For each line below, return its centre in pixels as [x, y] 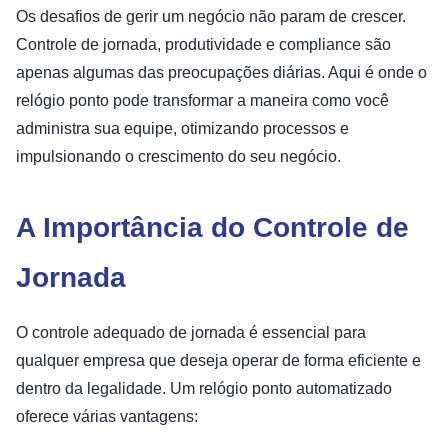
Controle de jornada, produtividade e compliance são [203, 44]
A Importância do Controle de [212, 227]
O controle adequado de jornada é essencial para [191, 332]
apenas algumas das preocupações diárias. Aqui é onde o [221, 72]
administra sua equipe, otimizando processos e [182, 128]
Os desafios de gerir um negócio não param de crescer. [211, 16]
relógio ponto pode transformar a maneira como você [202, 100]
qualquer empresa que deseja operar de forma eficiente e [218, 360]
